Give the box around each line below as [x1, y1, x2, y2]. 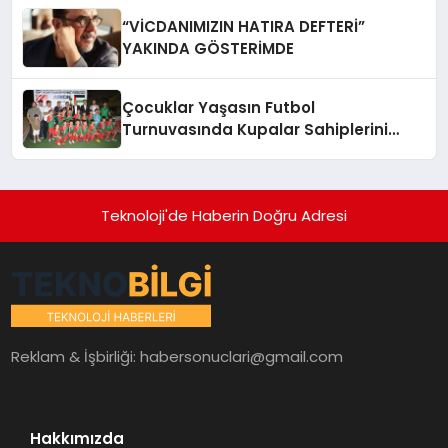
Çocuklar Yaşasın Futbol [122, 96, 316, 118]
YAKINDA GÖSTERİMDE [122, 37, 295, 59]
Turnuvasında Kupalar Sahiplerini [122, 118, 389, 140]
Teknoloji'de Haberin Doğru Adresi [101, 204, 347, 226]
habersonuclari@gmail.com [140, 345, 344, 367]
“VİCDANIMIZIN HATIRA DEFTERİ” [122, 15, 366, 37]
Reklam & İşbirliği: [11, 345, 141, 367]
